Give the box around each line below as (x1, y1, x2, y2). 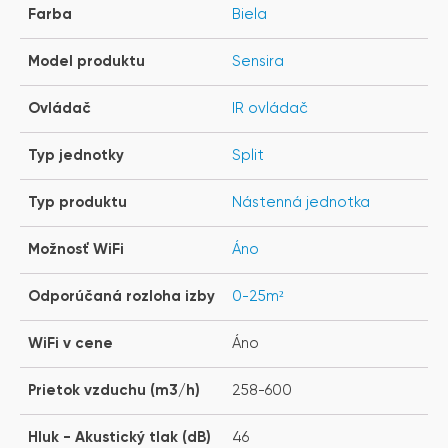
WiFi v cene (28, 335, 113, 351)
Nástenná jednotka (232, 194, 370, 210)
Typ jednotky (28, 147, 124, 163)
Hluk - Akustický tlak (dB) (28, 429, 211, 445)
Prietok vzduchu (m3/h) (28, 382, 200, 398)
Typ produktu (28, 194, 127, 210)
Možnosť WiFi (28, 241, 124, 257)
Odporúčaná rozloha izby (28, 288, 215, 304)
